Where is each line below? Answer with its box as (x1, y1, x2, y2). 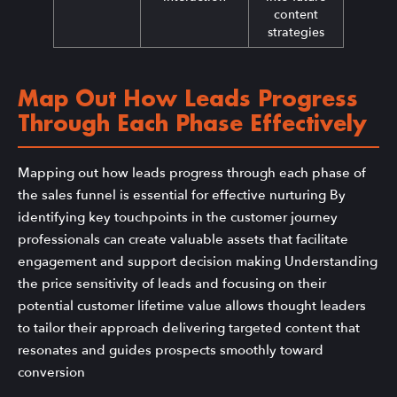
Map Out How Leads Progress (18, 88, 358, 112)
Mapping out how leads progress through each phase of (18, 163, 366, 182)
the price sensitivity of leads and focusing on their (18, 274, 326, 292)
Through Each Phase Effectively (18, 113, 367, 136)
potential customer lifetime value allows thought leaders (18, 296, 366, 315)
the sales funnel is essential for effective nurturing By (18, 185, 346, 204)
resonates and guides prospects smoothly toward (18, 340, 323, 359)
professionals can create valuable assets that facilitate (18, 230, 348, 248)
